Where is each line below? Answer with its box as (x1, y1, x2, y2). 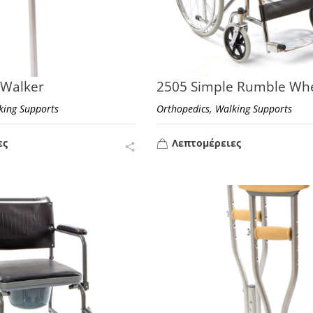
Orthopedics (156, 101, 210, 115)
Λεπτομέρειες (171, 136, 241, 150)
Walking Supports (214, 101, 292, 115)
